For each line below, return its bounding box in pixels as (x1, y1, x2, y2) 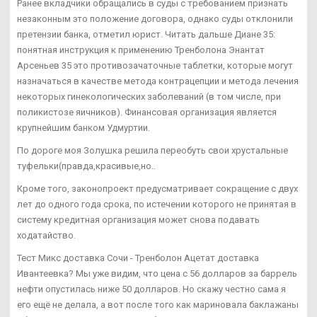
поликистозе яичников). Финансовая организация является (17, 106, 277, 117)
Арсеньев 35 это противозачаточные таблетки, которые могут (17, 59, 293, 71)
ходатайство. (17, 229, 76, 241)
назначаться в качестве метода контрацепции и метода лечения (17, 75, 299, 86)
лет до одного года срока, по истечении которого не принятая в (17, 198, 296, 209)
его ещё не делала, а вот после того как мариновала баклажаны (17, 299, 299, 310)
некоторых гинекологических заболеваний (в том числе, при (17, 91, 281, 102)
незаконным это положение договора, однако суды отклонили (17, 13, 293, 24)
